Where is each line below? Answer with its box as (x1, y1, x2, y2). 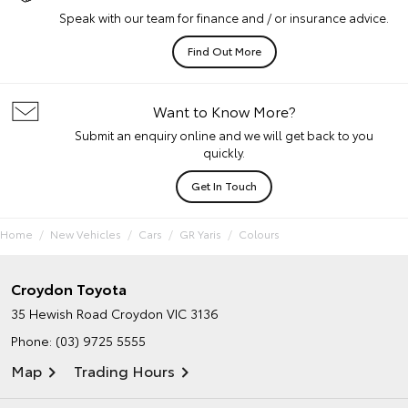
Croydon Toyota (11, 278, 127, 300)
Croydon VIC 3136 (111, 304, 219, 323)
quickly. (203, 144, 245, 161)
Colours (239, 226, 280, 242)
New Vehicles (50, 226, 121, 242)
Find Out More (187, 43, 261, 59)
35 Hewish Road (11, 304, 107, 323)
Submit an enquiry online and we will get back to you (75, 127, 373, 144)
